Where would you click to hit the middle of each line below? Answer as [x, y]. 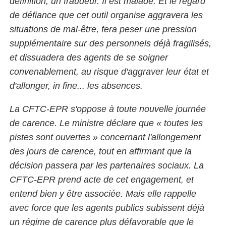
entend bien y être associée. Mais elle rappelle [103, 193]
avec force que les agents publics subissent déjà [107, 208]
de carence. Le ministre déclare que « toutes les [106, 123]
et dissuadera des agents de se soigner [89, 57]
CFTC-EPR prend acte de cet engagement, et [102, 179]
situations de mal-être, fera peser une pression [103, 29]
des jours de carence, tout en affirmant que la [101, 151]
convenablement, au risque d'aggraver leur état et [109, 71]
